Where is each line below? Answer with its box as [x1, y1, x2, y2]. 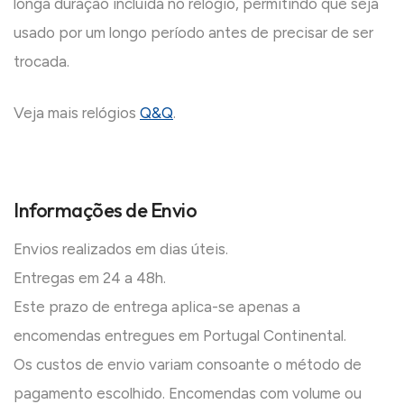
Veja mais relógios [14, 104, 140, 123]
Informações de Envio [14, 197, 197, 224]
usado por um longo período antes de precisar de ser [14, 23, 373, 42]
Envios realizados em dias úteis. [14, 240, 228, 259]
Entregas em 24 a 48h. [14, 269, 166, 288]
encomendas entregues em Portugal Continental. [14, 326, 346, 345]
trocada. [14, 52, 69, 71]
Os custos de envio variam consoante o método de [14, 355, 362, 374]
